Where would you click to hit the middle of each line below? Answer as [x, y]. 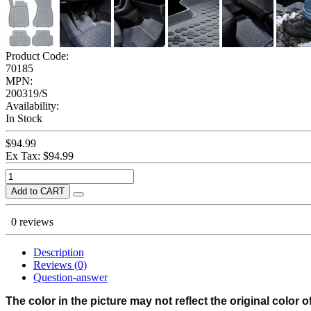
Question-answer [70, 277]
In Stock [24, 118]
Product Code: [37, 56]
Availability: [32, 106]
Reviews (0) [60, 264]
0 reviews [32, 221]
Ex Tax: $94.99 [40, 155]
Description [59, 252]
